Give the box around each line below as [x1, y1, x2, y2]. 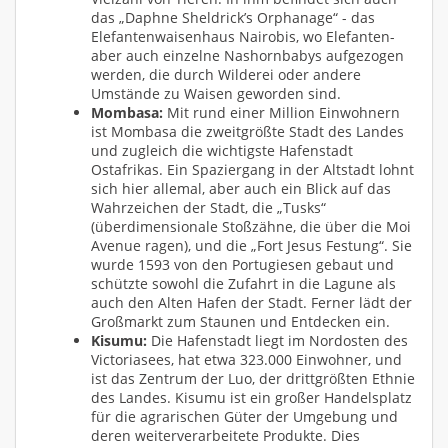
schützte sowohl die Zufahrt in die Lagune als [91, 273, 396, 293]
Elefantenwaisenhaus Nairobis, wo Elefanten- [91, 26, 395, 46]
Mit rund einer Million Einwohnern [163, 102, 400, 122]
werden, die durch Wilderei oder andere [91, 64, 361, 84]
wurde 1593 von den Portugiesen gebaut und [91, 254, 394, 274]
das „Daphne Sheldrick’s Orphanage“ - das [91, 7, 375, 27]
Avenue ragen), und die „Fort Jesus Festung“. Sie [91, 235, 412, 255]
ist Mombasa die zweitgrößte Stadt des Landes [91, 121, 404, 141]
